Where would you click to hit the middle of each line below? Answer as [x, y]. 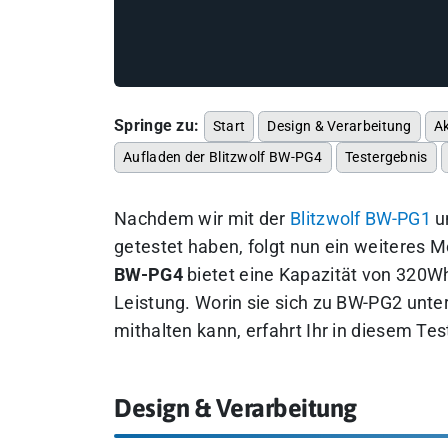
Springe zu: [157, 125]
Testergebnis [386, 157]
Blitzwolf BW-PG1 [360, 219]
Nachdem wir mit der [202, 219]
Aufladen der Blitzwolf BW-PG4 [223, 157]
